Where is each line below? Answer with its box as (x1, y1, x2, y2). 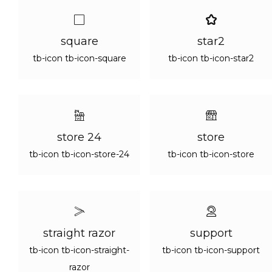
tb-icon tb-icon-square (32, 53, 126, 64)
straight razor (43, 226, 115, 240)
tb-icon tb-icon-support (162, 245, 260, 256)
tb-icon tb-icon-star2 (168, 53, 254, 64)
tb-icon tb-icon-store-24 (29, 149, 129, 160)
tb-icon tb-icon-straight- (29, 245, 129, 256)
